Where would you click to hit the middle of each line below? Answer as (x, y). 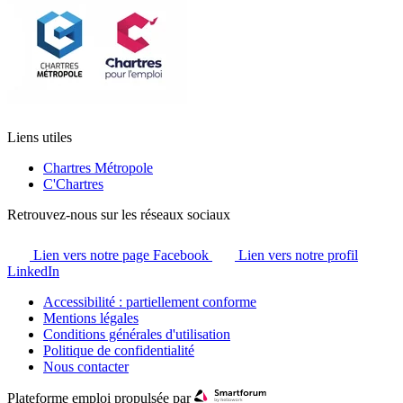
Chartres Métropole (98, 167)
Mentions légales (91, 318)
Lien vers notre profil (298, 255)
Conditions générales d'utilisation (137, 334)
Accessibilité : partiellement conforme (150, 301)
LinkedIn (33, 271)
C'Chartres (73, 184)
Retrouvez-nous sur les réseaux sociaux (119, 214)
